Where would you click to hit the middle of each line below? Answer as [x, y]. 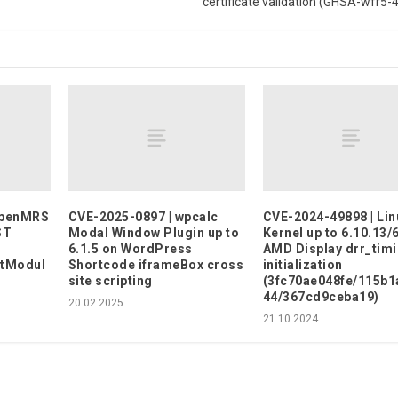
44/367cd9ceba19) [321, 296]
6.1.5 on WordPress [130, 248]
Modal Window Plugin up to [154, 232]
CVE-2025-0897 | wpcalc [143, 216]
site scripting [110, 280]
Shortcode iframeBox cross [156, 264]
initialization [302, 264]
